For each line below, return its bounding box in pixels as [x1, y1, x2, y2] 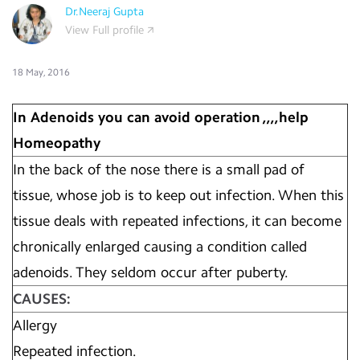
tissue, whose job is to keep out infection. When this [13, 186, 344, 204]
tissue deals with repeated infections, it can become [13, 212, 342, 230]
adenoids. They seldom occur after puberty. [13, 264, 288, 281]
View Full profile [65, 23, 144, 37]
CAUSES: [13, 290, 71, 308]
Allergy [13, 317, 57, 334]
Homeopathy [13, 134, 100, 152]
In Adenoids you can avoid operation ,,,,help [13, 108, 309, 126]
